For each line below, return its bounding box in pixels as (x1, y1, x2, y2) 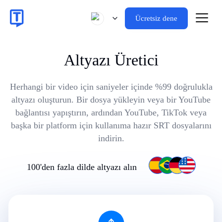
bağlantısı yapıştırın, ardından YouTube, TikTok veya (15, 108, 207, 117)
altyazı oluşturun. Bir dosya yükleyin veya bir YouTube (11, 95, 211, 105)
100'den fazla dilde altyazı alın (26, 162, 137, 172)
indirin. (98, 133, 124, 143)
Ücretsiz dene (135, 14, 177, 22)
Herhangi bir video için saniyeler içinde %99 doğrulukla (9, 82, 213, 92)
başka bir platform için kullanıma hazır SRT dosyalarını (10, 120, 212, 130)
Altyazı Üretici (63, 51, 159, 69)
